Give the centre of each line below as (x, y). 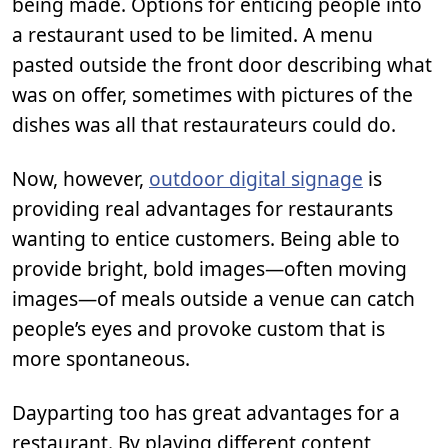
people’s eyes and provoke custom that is (198, 329)
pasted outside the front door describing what (222, 65)
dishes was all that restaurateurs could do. (204, 125)
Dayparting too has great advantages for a (206, 413)
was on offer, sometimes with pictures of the (212, 95)
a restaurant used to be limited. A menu (192, 35)
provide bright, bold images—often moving (209, 269)
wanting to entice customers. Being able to (206, 239)
